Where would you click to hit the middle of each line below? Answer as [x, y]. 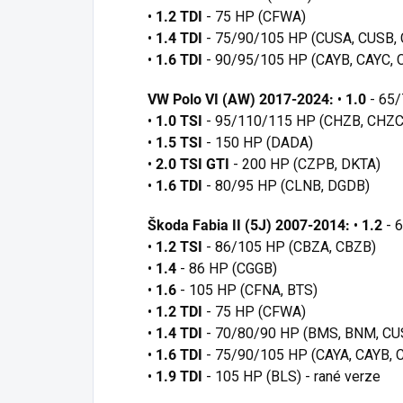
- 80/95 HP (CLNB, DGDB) [288, 186]
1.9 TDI [179, 377]
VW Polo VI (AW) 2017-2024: [241, 100]
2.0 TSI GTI [193, 165]
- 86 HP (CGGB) [228, 269]
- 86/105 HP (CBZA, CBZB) [291, 247]
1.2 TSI [179, 247]
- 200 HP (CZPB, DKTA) [307, 165]
